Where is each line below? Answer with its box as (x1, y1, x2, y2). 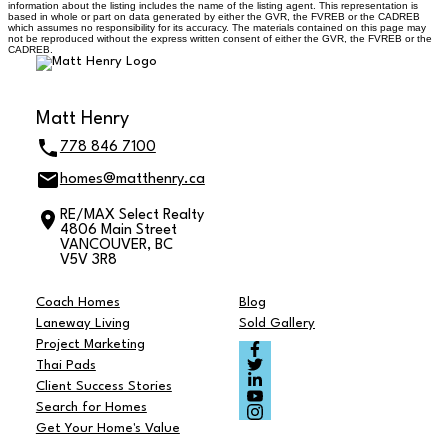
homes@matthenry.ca (59, 172, 205, 188)
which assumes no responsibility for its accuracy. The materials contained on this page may (8, 22, 426, 34)
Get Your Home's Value (35, 422, 180, 436)
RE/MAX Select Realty (59, 207, 204, 223)
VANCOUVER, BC (59, 237, 173, 253)
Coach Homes (35, 296, 120, 310)
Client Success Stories (35, 380, 172, 394)
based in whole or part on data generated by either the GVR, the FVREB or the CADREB (8, 11, 420, 23)
